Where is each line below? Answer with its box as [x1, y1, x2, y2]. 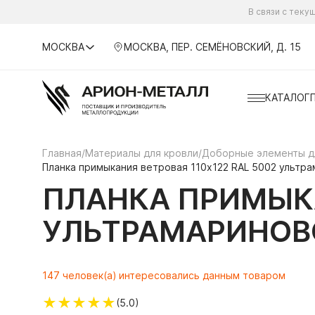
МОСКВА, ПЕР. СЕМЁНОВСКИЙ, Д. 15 [123, 40, 301, 53]
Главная [42, 147, 82, 159]
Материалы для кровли [85, 147, 198, 159]
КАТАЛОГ [264, 91, 310, 103]
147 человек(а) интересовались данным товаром [42, 269, 285, 281]
